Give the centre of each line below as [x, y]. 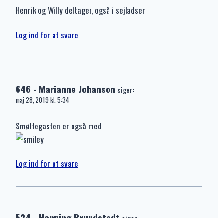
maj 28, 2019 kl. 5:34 [42, 100]
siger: [126, 89]
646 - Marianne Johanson [65, 89]
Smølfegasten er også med [59, 126]
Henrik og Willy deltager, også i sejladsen [81, 10]
